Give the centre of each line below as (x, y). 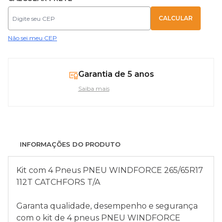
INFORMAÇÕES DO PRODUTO (70, 144)
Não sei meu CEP (32, 38)
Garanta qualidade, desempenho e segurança (107, 206)
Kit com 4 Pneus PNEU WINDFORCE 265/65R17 (110, 170)
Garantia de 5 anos (116, 74)
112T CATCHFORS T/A (58, 182)
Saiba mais (94, 88)
